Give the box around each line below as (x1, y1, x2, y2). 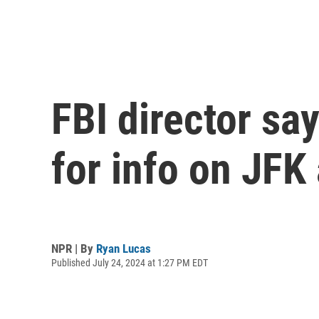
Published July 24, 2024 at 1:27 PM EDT (51, 256, 208, 268)
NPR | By (51, 241, 96, 256)
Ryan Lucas (96, 241, 151, 256)
